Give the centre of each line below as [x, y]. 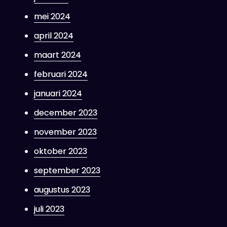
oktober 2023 [60, 151]
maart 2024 [57, 55]
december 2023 [65, 113]
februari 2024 [61, 74]
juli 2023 [49, 209]
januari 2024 [58, 93]
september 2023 [67, 171]
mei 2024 [52, 16]
